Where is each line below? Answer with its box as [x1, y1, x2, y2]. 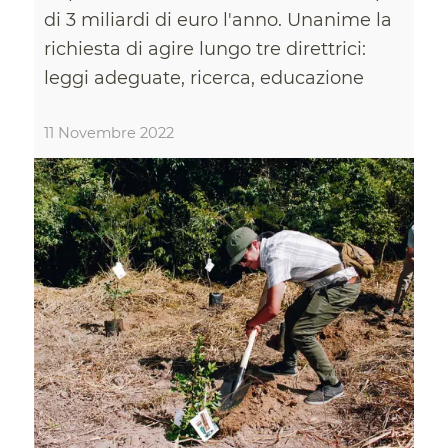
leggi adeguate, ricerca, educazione [43, 67, 364, 90]
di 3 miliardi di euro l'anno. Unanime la [43, 9, 392, 32]
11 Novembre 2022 [43, 124, 174, 143]
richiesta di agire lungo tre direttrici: [43, 38, 366, 61]
